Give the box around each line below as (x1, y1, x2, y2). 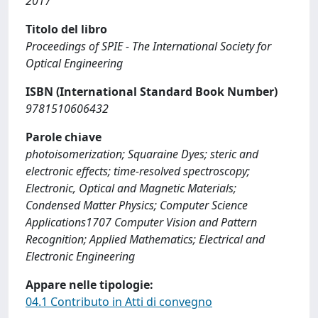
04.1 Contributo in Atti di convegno (26, 294, 212, 309)
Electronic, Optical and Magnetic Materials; (26, 180, 236, 196)
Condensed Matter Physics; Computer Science (26, 197, 248, 213)
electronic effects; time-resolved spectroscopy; (26, 163, 250, 179)
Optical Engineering (26, 55, 123, 71)
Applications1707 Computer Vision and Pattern (26, 214, 257, 230)
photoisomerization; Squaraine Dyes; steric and (26, 146, 258, 162)
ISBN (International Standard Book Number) (26, 84, 278, 99)
